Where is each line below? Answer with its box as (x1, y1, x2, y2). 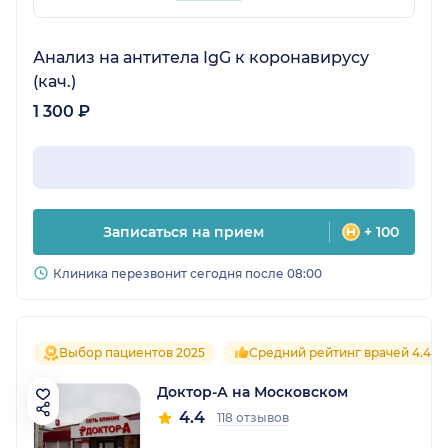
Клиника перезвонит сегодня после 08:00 (53, 266, 322, 282)
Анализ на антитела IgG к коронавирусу (33, 48, 369, 68)
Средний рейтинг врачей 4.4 (249, 345, 431, 361)
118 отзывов (217, 410, 289, 426)
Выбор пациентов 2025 (59, 345, 205, 361)
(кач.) (33, 72, 76, 92)
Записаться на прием (102, 223, 264, 242)
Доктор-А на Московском (157, 383, 348, 402)
